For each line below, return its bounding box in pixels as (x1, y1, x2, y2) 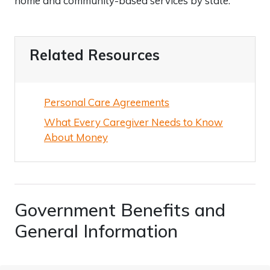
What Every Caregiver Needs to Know (44, 115, 223, 128)
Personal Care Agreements (44, 95, 169, 108)
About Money (44, 130, 108, 143)
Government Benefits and (14, 198, 225, 221)
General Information (14, 219, 178, 242)
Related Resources (30, 45, 160, 64)
